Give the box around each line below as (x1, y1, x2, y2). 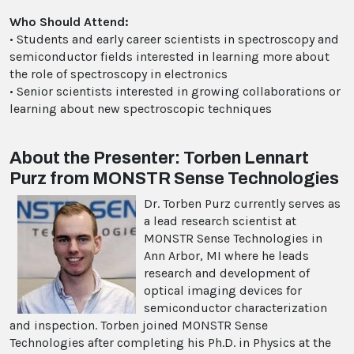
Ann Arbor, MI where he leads (144, 247, 309, 263)
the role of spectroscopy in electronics (9, 66, 228, 81)
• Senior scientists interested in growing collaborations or (9, 83, 341, 99)
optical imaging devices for (144, 282, 302, 298)
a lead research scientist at (144, 213, 296, 228)
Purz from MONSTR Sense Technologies (9, 168, 339, 188)
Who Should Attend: (9, 13, 129, 29)
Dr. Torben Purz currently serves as (144, 195, 341, 211)
